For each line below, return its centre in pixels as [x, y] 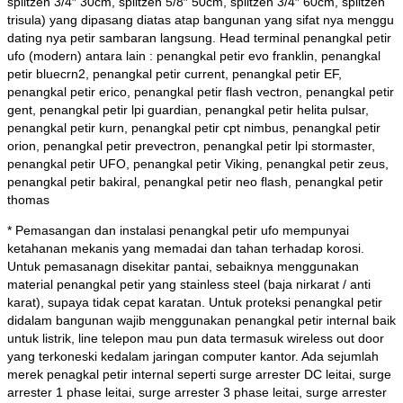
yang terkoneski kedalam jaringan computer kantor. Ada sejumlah [193, 357]
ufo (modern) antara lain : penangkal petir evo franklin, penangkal [194, 56]
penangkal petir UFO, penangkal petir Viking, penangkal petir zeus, [198, 164]
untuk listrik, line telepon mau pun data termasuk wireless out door [196, 339]
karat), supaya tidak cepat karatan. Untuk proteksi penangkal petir [195, 303]
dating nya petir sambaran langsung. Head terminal [155, 38]
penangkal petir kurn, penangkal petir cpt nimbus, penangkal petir [194, 128]
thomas [28, 200]
